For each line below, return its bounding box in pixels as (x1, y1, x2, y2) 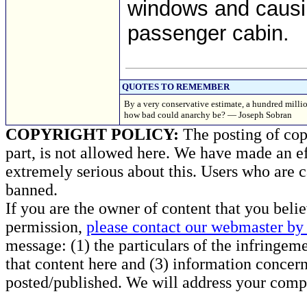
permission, (5, 218, 86, 236)
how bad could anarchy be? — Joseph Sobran (124, 110, 292, 120)
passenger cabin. (127, 21, 289, 45)
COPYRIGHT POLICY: (5, 125, 179, 143)
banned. (5, 181, 58, 199)
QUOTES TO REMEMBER (122, 82, 230, 92)
